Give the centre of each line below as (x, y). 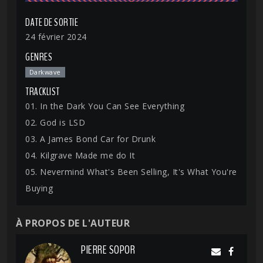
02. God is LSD (55, 122)
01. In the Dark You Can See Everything (105, 106)
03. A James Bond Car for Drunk (90, 139)
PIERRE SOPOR (108, 250)
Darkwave (45, 72)
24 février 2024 (56, 37)
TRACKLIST (43, 92)
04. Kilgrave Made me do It (80, 155)
